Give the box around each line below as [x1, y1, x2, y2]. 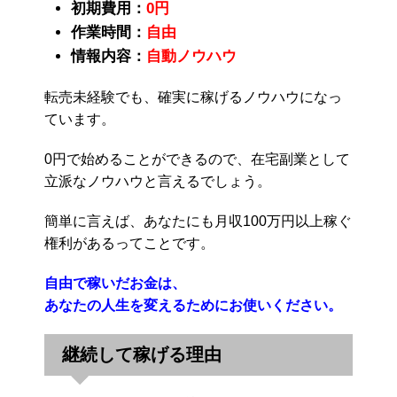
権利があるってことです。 [44, 235, 214, 251]
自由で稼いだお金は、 [44, 275, 186, 291]
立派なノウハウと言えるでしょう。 [44, 173, 271, 189]
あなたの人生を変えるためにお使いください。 [44, 297, 342, 313]
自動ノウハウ [146, 47, 237, 65]
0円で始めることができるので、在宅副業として [44, 151, 350, 167]
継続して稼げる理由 [62, 344, 222, 364]
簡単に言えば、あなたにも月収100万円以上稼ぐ [44, 213, 352, 229]
